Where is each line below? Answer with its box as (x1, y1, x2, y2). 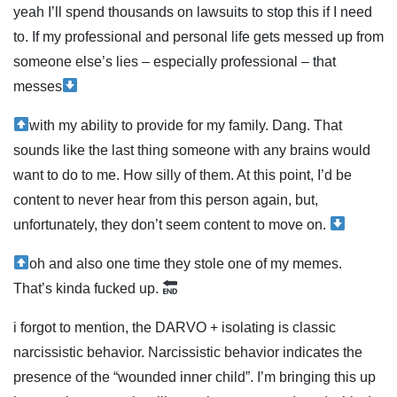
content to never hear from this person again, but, (13, 191, 318, 207)
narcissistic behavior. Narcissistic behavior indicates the (13, 344, 362, 360)
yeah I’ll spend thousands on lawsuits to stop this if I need (13, 4, 372, 19)
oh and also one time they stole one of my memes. (29, 255, 343, 271)
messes (13, 78, 62, 94)
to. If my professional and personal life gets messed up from (13, 28, 384, 44)
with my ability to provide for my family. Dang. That (29, 117, 343, 133)
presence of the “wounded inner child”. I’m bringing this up (13, 369, 376, 385)
